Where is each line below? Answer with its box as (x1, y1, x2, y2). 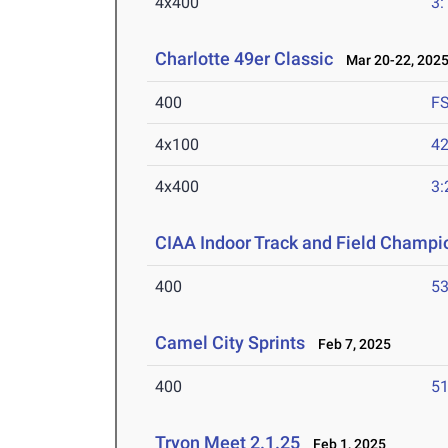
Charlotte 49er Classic (155, 48, 334, 70)
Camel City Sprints (155, 332, 306, 354)
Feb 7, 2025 (309, 336, 392, 353)
